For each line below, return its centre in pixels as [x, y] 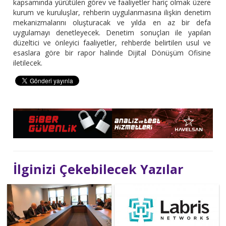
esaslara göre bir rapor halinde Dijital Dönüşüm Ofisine [112, 53]
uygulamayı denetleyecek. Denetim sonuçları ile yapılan [112, 33]
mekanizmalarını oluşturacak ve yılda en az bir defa [112, 23]
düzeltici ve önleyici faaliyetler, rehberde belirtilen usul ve [112, 43]
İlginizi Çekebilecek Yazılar [98, 169]
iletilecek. [28, 63]
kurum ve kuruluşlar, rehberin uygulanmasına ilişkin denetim [112, 13]
